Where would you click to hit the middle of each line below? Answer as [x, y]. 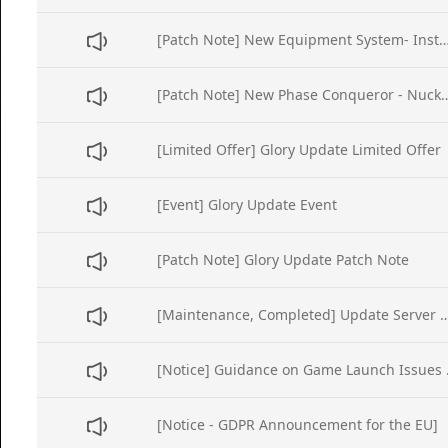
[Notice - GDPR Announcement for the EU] [297, 424]
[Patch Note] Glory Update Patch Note [283, 259]
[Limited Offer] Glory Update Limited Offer [299, 149]
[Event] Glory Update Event [247, 204]
